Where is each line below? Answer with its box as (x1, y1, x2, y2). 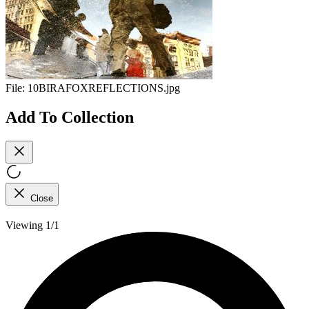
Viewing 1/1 (6, 219, 59, 231)
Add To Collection (6, 108, 134, 126)
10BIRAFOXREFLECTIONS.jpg (28, 82, 180, 94)
